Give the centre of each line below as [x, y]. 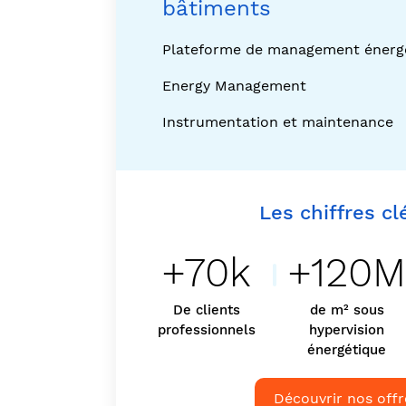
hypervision [347, 330]
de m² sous [347, 310]
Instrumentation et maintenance [277, 121]
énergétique [347, 350]
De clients [206, 310]
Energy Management [234, 85]
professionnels [206, 330]
